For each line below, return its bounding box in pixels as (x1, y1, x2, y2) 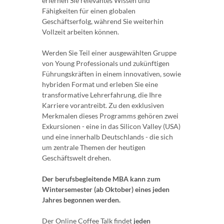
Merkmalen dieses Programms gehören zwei (42, 111, 178, 120)
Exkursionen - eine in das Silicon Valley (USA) (42, 121, 180, 130)
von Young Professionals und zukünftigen (42, 58, 169, 67)
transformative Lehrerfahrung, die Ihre (42, 90, 161, 99)
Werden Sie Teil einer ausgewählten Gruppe (42, 48, 176, 57)
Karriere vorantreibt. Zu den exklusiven (42, 100, 164, 109)
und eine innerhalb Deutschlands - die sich (42, 132, 173, 141)
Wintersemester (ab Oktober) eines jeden (42, 184, 169, 193)
